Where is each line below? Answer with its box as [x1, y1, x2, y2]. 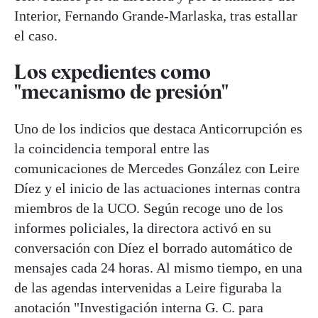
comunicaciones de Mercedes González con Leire [14, 160, 300, 176]
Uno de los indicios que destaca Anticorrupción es [14, 120, 302, 136]
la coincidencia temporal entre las [14, 140, 209, 156]
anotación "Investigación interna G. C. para [14, 299, 263, 315]
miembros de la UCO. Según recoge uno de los [14, 199, 283, 216]
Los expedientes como [14, 60, 211, 84]
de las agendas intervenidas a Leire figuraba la [14, 279, 282, 295]
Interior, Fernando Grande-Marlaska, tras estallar [14, 8, 297, 24]
